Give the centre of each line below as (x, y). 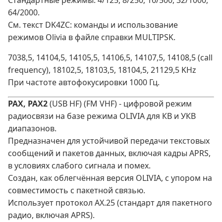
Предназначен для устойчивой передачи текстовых (109, 141)
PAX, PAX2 (28, 104)
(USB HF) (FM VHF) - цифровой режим (120, 104)
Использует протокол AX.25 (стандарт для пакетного (110, 203)
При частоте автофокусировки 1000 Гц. (84, 83)
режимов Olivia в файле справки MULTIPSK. (92, 37)
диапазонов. (32, 129)
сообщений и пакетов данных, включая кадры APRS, (109, 153)
